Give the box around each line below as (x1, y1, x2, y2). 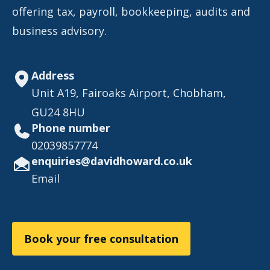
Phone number (31, 121, 110, 135)
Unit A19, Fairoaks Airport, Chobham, (31, 86, 226, 100)
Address (31, 68, 74, 83)
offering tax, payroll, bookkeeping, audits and (12, 4, 250, 19)
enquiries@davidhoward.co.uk (31, 154, 192, 168)
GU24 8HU (31, 105, 85, 119)
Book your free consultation (24, 231, 178, 246)
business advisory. (12, 24, 107, 38)
